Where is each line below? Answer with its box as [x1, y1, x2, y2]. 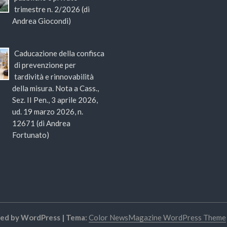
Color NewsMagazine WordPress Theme [89, 213, 226, 222]
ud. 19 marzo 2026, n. [12, 107, 83, 117]
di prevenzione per [14, 60, 76, 70]
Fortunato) [12, 130, 49, 140]
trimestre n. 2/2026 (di [14, 5, 90, 14]
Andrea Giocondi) [12, 16, 71, 26]
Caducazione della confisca [14, 49, 104, 58]
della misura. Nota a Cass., [12, 84, 99, 93]
